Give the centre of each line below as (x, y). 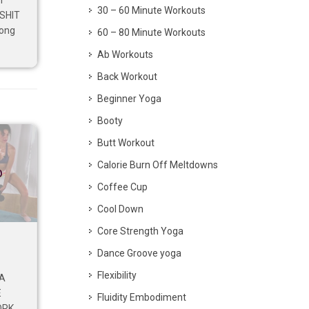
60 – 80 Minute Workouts (151, 32)
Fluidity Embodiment (142, 297)
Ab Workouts (125, 54)
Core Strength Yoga (140, 231)
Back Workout (127, 77)
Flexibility (117, 275)
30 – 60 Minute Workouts (151, 10)
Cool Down (120, 209)
